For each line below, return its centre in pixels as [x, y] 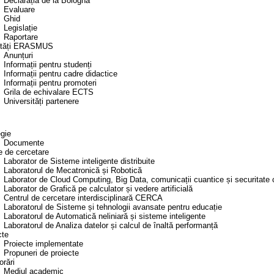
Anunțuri [18, 56]
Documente [24, 143]
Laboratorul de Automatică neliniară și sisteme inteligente [105, 217]
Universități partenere [41, 102]
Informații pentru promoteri [50, 83]
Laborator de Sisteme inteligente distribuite [79, 161]
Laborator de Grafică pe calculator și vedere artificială [98, 189]
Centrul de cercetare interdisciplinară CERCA [83, 198]
